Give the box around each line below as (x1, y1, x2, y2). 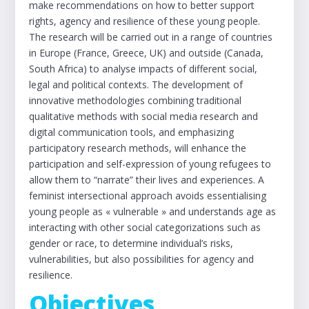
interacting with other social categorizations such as (29, 221, 261, 234)
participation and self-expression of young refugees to (29, 157, 272, 170)
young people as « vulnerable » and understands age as (29, 205, 277, 218)
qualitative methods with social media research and (29, 110, 259, 123)
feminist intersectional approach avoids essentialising (29, 189, 267, 202)
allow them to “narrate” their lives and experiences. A (29, 173, 265, 186)
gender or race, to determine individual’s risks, (29, 237, 234, 250)
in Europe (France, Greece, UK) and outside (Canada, (29, 46, 264, 59)
